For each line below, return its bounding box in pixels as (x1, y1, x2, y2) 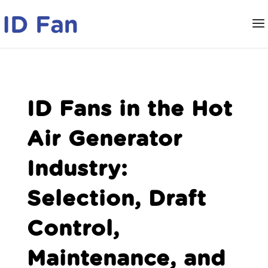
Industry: (26, 159, 128, 180)
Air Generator (26, 129, 182, 150)
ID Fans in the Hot (26, 99, 233, 120)
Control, (26, 218, 120, 240)
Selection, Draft (26, 188, 206, 210)
